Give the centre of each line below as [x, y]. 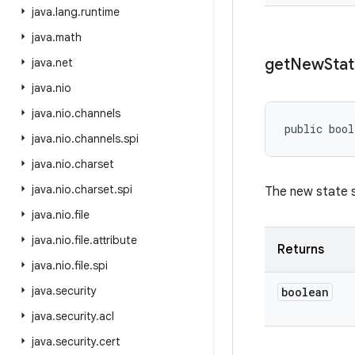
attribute [115, 240]
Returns [301, 250]
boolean [305, 292]
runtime [100, 12]
